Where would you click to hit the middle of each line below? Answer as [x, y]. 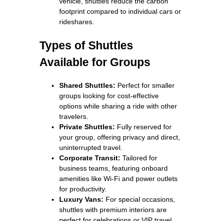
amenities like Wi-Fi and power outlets [118, 178]
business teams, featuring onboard [113, 168]
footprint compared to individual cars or [120, 11]
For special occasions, [139, 199]
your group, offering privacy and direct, [120, 137]
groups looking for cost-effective [109, 95]
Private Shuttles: [87, 127]
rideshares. [77, 21]
